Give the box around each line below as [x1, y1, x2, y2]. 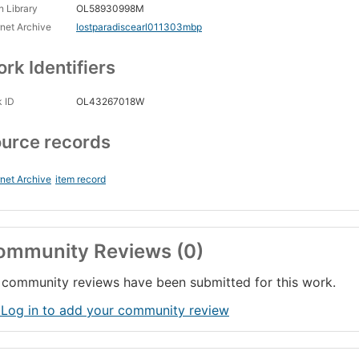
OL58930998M [76, 2, 144, 15]
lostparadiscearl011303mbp [76, 21, 202, 34]
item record [55, 173, 106, 186]
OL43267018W [76, 95, 144, 108]
